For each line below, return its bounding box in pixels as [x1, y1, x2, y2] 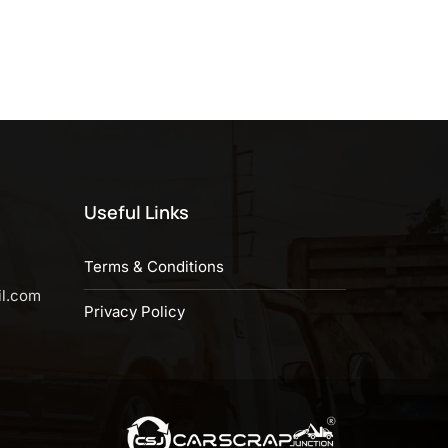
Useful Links [83, 200, 189, 224]
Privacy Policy [83, 302, 185, 321]
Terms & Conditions [83, 257, 224, 276]
